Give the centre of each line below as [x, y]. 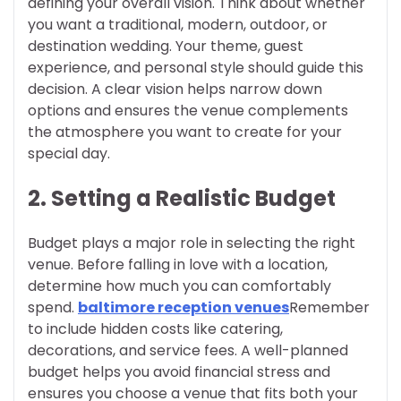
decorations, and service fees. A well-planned [188, 350]
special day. [69, 153]
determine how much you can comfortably [179, 286]
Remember [329, 307]
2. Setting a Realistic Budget [182, 198]
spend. [53, 307]
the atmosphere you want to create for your [185, 132]
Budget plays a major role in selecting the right [192, 243]
